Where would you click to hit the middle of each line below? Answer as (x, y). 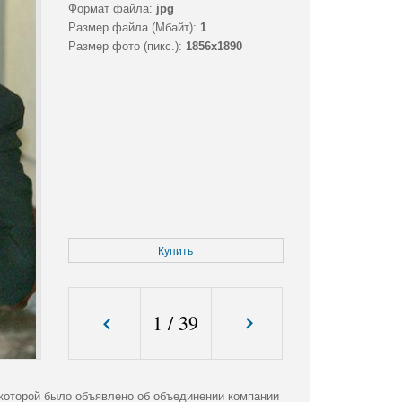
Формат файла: (110, 9)
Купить (176, 252)
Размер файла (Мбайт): (132, 28)
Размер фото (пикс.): (125, 47)
